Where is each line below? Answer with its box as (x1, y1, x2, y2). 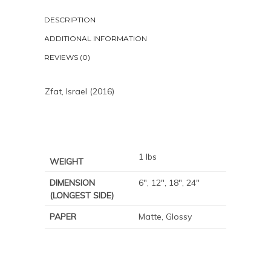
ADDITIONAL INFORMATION (44, 34, 147, 43)
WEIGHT (50, 156, 83, 167)
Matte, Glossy (139, 211, 192, 222)
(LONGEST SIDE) (50, 190, 114, 201)
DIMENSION (50, 177, 95, 188)
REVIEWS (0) (44, 53, 90, 62)
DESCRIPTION (44, 15, 96, 24)
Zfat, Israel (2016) (45, 86, 114, 97)
